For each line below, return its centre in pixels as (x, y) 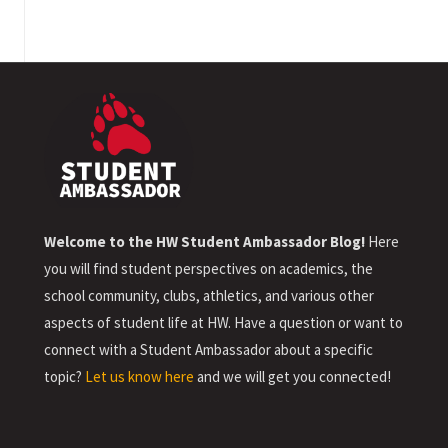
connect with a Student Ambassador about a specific (208, 349)
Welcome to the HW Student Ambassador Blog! (204, 241)
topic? (64, 376)
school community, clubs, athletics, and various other (209, 295)
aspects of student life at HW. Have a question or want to (223, 322)
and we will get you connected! (292, 376)
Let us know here (139, 376)
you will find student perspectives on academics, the (208, 268)
